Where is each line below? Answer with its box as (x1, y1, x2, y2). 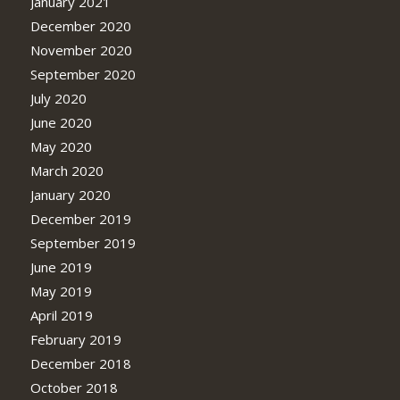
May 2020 (29, 137, 92, 155)
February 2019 (29, 329, 121, 348)
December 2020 (29, 16, 131, 35)
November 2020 (29, 40, 132, 59)
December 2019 (29, 209, 131, 228)
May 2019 (29, 281, 92, 300)
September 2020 (29, 64, 136, 83)
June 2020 (29, 112, 92, 131)
